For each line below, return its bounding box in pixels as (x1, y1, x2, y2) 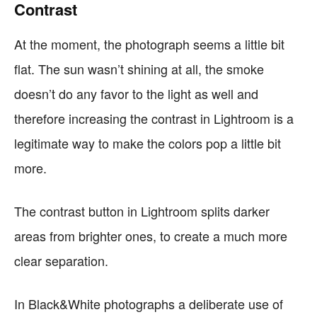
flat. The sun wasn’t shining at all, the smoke (14, 59, 264, 78)
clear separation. (14, 251, 108, 270)
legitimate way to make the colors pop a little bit (14, 134, 281, 152)
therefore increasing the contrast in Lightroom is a (14, 109, 294, 127)
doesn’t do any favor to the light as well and (14, 84, 258, 103)
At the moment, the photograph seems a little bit (14, 35, 284, 53)
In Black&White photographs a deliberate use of (14, 294, 283, 313)
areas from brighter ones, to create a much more (14, 226, 287, 245)
